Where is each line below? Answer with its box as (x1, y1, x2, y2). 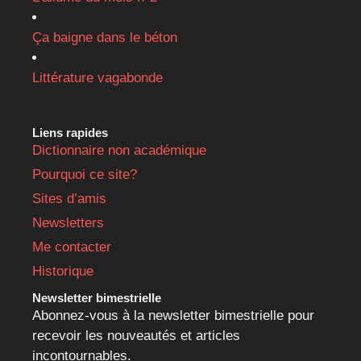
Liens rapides (32, 125, 108, 139)
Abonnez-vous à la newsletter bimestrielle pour (32, 307, 314, 323)
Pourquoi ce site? (32, 166, 137, 182)
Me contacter (32, 239, 111, 255)
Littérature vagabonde (32, 69, 163, 85)
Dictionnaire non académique (32, 142, 206, 158)
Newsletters (32, 214, 104, 230)
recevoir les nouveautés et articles (32, 327, 240, 343)
